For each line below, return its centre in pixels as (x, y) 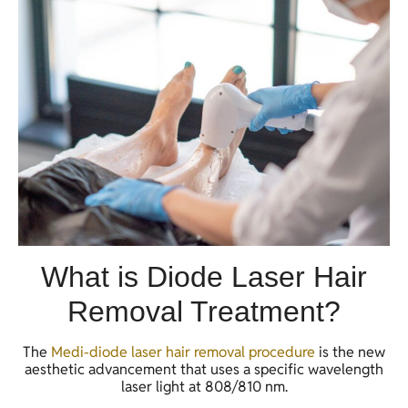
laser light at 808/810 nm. (204, 386)
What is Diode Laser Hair (204, 276)
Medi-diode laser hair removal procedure (183, 352)
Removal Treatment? (204, 311)
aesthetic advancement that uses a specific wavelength (204, 369)
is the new (350, 352)
